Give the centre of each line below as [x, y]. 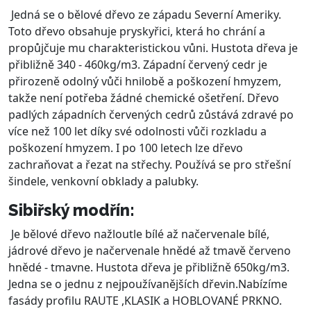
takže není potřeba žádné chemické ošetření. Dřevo [144, 98]
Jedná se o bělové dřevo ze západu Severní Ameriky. [146, 14]
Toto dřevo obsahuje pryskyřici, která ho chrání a [137, 31]
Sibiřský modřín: [72, 210]
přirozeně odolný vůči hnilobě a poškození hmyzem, [145, 81]
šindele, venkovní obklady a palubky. [103, 181]
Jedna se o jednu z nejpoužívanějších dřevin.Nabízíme [148, 284]
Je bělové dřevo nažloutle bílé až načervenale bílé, [140, 234]
